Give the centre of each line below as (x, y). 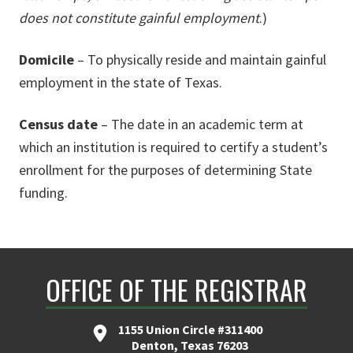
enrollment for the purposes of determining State (165, 170)
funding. (43, 193)
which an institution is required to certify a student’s (173, 147)
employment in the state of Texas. (121, 82)
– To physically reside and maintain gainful (200, 59)
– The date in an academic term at (201, 124)
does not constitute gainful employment (139, 18)
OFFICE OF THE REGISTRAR (176, 290)
